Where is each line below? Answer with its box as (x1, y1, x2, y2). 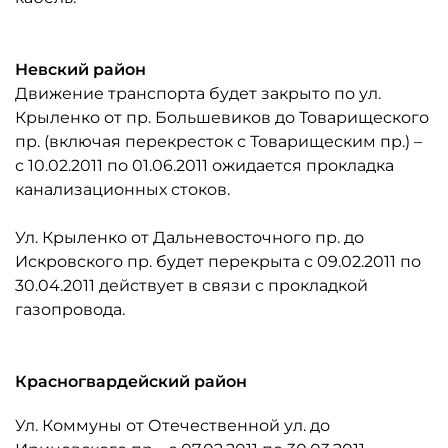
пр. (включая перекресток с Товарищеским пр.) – (15, 131, 422, 151)
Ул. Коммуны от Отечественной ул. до (15, 415, 330, 435)
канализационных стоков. (15, 179, 230, 199)
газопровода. (15, 299, 125, 319)
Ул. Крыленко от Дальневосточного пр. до (15, 227, 364, 247)
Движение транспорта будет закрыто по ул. (15, 83, 381, 103)
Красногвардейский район (15, 371, 247, 391)
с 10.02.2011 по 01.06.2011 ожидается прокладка (15, 155, 394, 175)
